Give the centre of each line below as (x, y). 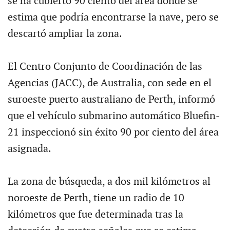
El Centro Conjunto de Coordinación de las (105, 66)
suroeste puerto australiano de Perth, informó (111, 99)
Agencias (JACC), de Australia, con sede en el (109, 83)
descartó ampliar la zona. (65, 34)
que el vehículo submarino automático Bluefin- (114, 116)
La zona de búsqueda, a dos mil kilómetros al (109, 181)
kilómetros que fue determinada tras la (95, 214)
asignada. (29, 149)
